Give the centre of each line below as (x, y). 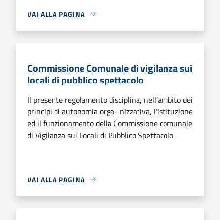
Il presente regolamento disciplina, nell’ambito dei (110, 99)
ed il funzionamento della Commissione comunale (110, 123)
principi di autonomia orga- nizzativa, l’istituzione (110, 111)
